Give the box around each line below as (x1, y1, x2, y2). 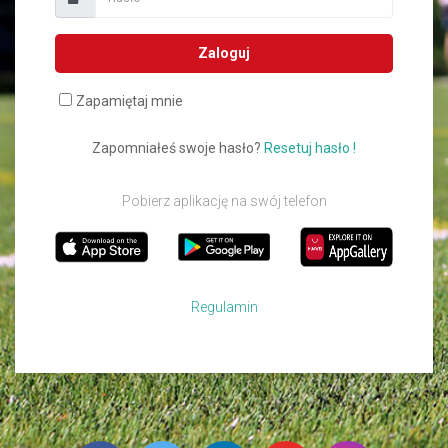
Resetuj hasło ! (264, 139, 356, 156)
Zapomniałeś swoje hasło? (92, 139, 264, 156)
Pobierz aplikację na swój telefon (121, 192, 327, 209)
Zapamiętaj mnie (76, 92, 183, 109)
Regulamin (190, 298, 258, 315)
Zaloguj (198, 44, 250, 61)
